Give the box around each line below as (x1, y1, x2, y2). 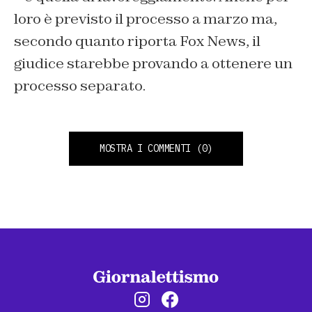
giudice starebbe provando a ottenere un (14, 54, 292, 73)
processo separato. (14, 77, 146, 95)
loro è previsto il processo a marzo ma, (14, 10, 277, 29)
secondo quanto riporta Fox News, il (14, 32, 260, 51)
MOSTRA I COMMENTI (99, 142, 192, 155)
